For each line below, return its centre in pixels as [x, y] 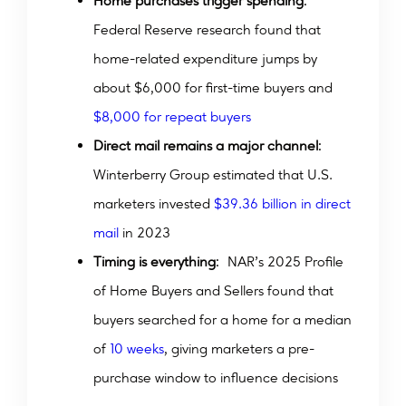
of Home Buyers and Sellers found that [213, 291]
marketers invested [152, 204]
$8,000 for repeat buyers [172, 117]
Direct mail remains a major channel [206, 146]
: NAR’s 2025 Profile [280, 262]
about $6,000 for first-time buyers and [213, 88]
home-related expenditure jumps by [205, 59]
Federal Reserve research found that [207, 30]
